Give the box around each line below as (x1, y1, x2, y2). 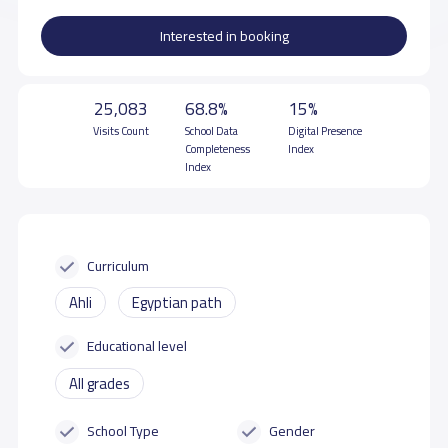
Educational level (87, 332, 188, 359)
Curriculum (87, 252, 150, 278)
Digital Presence (288, 120, 363, 141)
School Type (87, 417, 160, 443)
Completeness (185, 138, 251, 159)
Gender (269, 417, 316, 443)
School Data (185, 120, 239, 141)
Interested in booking (159, 22, 289, 49)
